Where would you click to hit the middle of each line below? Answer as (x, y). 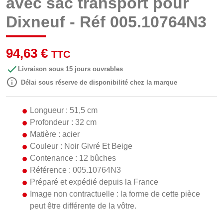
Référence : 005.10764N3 (75, 170)
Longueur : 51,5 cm (64, 111)
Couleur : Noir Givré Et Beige (81, 146)
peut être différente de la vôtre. (83, 206)
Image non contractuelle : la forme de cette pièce (115, 194)
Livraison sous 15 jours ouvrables (70, 69)
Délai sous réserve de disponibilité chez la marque (99, 83)
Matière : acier (55, 134)
